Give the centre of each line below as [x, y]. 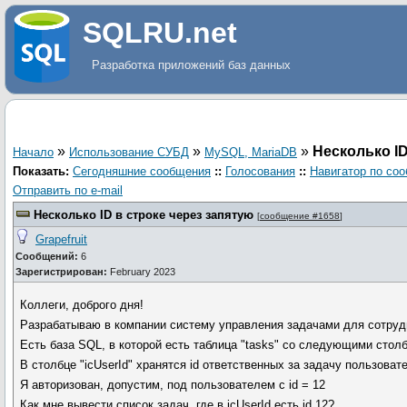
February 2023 [141, 272]
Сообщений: [47, 256]
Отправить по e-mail [68, 190]
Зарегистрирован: [61, 272]
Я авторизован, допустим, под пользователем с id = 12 [173, 385]
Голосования [260, 171]
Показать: [41, 171]
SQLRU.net [159, 33]
